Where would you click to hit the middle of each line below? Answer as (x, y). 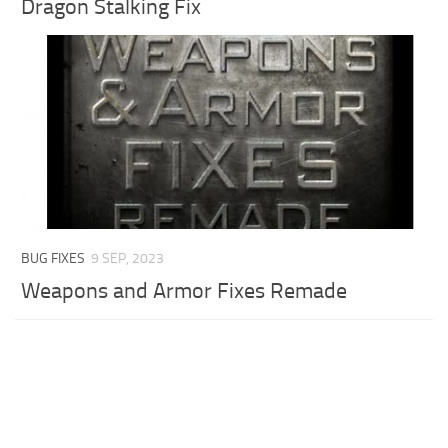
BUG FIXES (53, 259)
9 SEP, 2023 (128, 259)
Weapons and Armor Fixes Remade (184, 291)
